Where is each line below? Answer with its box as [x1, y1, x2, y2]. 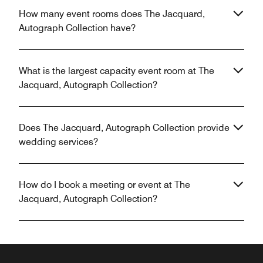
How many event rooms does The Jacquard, [19, 8, 205, 19]
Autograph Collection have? [19, 22, 136, 33]
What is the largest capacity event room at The [19, 65, 214, 76]
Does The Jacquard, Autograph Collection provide [19, 122, 230, 133]
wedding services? [19, 136, 98, 147]
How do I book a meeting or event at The [19, 178, 190, 190]
